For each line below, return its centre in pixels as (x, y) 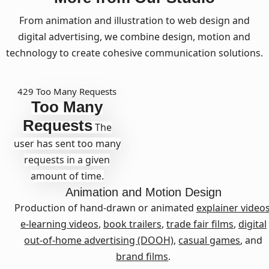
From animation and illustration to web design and (134, 20)
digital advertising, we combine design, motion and (134, 36)
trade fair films (200, 224)
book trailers (132, 224)
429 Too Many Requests (67, 91)
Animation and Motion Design (143, 192)
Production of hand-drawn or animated (105, 207)
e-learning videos (59, 224)
